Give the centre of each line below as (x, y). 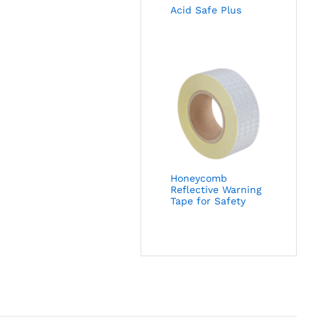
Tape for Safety (208, 201)
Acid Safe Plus (206, 10)
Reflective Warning (216, 189)
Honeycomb (199, 178)
